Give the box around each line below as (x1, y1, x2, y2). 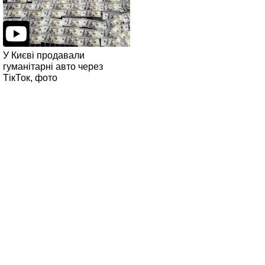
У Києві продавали (2, 50, 85, 60)
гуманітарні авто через (2, 61, 103, 72)
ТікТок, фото (2, 72, 57, 83)
